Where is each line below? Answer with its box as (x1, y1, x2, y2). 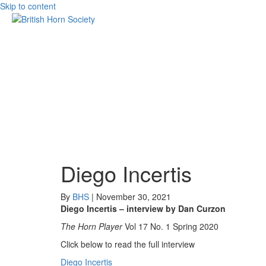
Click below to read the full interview (61, 238, 195, 250)
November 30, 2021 (96, 191, 171, 202)
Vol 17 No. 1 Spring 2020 (122, 220, 218, 232)
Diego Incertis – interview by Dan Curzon (61, 202, 226, 214)
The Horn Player (61, 220, 122, 232)
